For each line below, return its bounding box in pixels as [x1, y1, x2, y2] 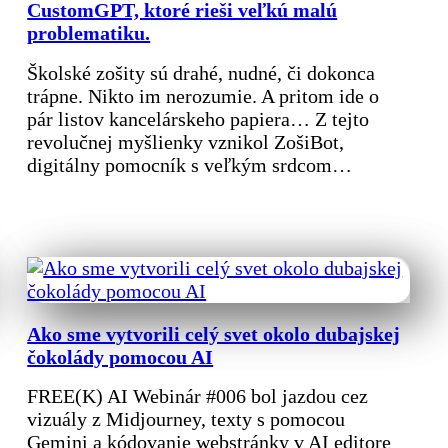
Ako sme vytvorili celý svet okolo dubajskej [27, 322, 401, 345]
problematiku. [27, 22, 151, 45]
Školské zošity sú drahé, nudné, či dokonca [27, 61, 376, 84]
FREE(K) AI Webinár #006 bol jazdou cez [27, 385, 369, 408]
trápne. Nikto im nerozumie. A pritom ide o [27, 84, 380, 107]
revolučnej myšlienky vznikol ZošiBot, [27, 130, 345, 153]
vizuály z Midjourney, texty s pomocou [27, 408, 346, 431]
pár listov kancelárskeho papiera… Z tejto [27, 107, 370, 130]
